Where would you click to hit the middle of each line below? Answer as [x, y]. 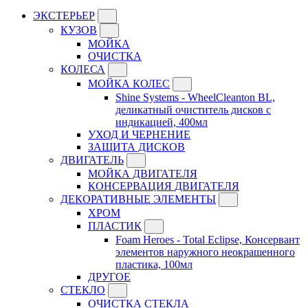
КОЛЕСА [83, 69]
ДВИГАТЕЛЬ [92, 160]
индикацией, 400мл [162, 122]
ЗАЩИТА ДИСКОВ [136, 147]
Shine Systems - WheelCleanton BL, [195, 98]
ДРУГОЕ [109, 277]
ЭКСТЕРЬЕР [64, 16]
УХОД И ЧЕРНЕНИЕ [139, 135]
